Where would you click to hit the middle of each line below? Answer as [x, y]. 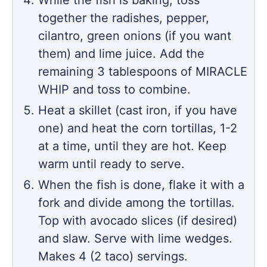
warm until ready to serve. [111, 164]
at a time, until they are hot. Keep [132, 146]
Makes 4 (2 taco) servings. [113, 257]
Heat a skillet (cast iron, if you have [138, 111]
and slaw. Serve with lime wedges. [135, 239]
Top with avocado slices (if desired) [138, 221]
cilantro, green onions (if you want [135, 36]
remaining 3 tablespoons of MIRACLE [143, 72]
